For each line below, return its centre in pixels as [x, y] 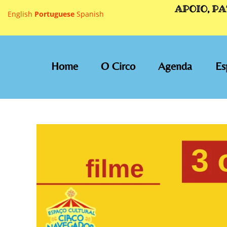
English [20, 14]
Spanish [90, 14]
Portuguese [54, 14]
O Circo [118, 66]
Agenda [175, 66]
